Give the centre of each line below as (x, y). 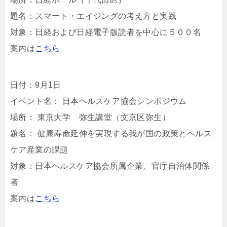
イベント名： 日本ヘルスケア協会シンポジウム (99, 101)
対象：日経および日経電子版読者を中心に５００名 (106, 32)
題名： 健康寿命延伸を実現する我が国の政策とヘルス (111, 134)
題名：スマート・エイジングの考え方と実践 (93, 16)
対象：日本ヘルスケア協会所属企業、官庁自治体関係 (110, 166)
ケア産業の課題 (39, 150)
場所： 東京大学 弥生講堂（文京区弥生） (90, 117)
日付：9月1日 (36, 85)
